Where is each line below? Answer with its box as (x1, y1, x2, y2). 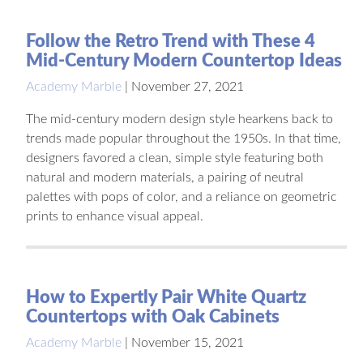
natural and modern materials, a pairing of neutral (26, 170, 304, 184)
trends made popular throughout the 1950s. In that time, (26, 131, 341, 145)
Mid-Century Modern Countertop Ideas (26, 51, 342, 70)
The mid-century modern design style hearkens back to (26, 112, 333, 126)
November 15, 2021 (131, 335, 244, 349)
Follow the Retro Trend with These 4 (26, 32, 315, 50)
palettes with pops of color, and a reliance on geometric (26, 190, 337, 203)
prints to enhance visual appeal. (26, 209, 203, 223)
